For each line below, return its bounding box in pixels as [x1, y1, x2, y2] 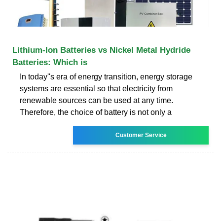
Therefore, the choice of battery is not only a [20, 108, 172, 116]
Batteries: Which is [12, 57, 87, 67]
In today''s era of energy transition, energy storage [20, 72, 192, 81]
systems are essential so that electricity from [20, 84, 173, 93]
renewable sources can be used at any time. [20, 96, 173, 105]
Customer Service [115, 131, 167, 139]
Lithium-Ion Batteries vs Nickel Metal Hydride [12, 45, 190, 55]
